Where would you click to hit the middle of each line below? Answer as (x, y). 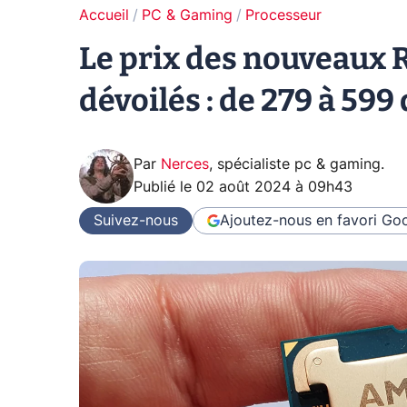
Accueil (104, 15)
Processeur (283, 15)
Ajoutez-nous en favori (298, 220)
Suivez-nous (136, 220)
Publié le (165, 187)
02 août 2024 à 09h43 (274, 187)
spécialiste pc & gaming (299, 164)
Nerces (185, 164)
